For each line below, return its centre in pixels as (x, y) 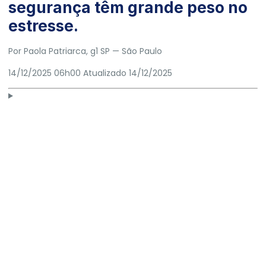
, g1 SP (99, 51)
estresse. (43, 26)
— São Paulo (137, 51)
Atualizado (106, 73)
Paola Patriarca (55, 51)
